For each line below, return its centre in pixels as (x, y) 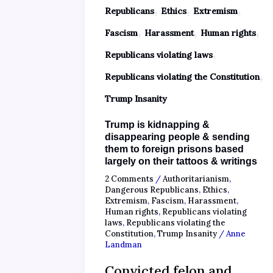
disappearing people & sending (177, 136)
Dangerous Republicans (152, 190)
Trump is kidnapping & (157, 124)
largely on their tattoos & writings (181, 161)
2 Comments (129, 179)
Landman (123, 244)
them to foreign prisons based (174, 149)
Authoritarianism (196, 179)
